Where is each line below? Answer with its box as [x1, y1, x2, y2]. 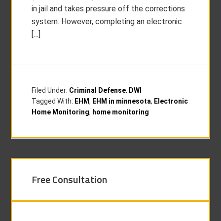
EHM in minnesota [92, 97, 151, 105]
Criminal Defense [69, 86, 126, 94]
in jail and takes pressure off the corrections [32, 4, 185, 13]
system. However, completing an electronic [32, 17, 183, 26]
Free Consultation [32, 172, 108, 187]
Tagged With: [32, 97, 75, 105]
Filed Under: [32, 86, 70, 94]
